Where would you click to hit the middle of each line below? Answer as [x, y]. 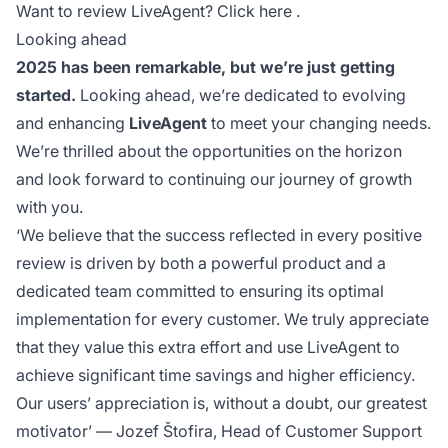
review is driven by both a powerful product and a [201, 262]
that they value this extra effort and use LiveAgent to [208, 346]
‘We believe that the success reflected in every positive [219, 234]
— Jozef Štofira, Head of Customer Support [257, 430]
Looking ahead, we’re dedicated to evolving [241, 94]
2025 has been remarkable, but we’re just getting [205, 66]
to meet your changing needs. [319, 122]
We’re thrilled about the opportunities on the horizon [209, 150]
